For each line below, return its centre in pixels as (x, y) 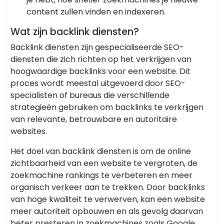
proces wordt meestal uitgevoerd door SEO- (98, 83)
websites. (29, 131)
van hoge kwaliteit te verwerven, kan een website (108, 199)
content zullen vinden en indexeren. (96, 12)
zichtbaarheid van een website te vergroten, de (104, 163)
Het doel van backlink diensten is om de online (101, 151)
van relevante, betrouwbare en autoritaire (94, 119)
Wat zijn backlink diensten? (75, 32)
